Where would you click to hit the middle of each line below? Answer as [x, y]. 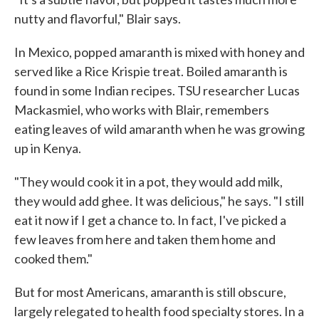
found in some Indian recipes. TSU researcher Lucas [157, 90]
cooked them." [53, 258]
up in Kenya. [48, 148]
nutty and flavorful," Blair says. [98, 19]
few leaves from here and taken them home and [145, 239]
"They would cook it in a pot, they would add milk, [148, 182]
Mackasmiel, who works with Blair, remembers [142, 110]
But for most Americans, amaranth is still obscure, [150, 292]
